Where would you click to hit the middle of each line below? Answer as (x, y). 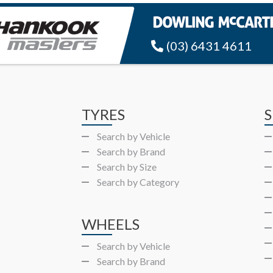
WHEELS (111, 224)
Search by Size (127, 166)
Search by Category (138, 182)
